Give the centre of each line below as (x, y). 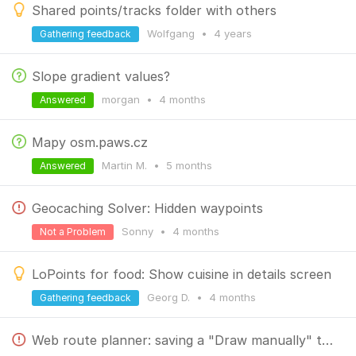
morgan (122, 99)
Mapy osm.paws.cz (90, 142)
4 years (233, 33)
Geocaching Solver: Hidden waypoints (147, 208)
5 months (189, 165)
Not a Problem (73, 232)
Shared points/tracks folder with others (154, 10)
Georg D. (170, 297)
